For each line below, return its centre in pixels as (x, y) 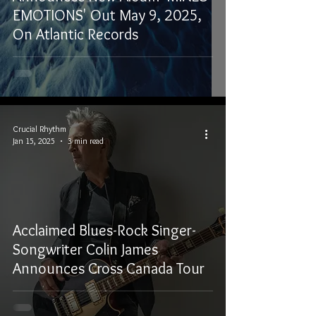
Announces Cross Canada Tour (109, 268)
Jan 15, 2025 (34, 141)
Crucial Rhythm (39, 129)
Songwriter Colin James (85, 249)
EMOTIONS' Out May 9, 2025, (107, 15)
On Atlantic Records (75, 34)
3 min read (86, 141)
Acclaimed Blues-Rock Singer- (104, 230)
